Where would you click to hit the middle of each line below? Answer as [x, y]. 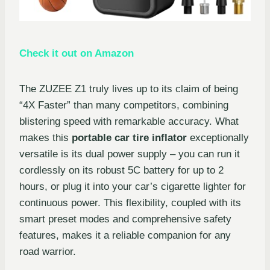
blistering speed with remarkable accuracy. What [129, 122]
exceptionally [218, 138]
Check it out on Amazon [77, 54]
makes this [46, 138]
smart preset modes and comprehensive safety [125, 219]
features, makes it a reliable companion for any [125, 236]
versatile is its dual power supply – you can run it [130, 154]
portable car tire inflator [129, 138]
